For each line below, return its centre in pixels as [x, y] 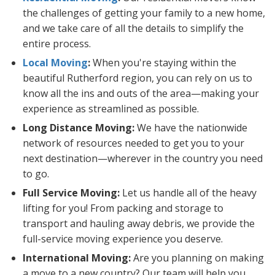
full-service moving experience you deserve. [123, 239]
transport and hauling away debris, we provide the [139, 224]
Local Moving [55, 63]
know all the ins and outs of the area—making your [141, 94]
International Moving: [78, 258]
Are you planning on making [199, 258]
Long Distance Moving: [80, 128]
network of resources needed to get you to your [134, 143]
